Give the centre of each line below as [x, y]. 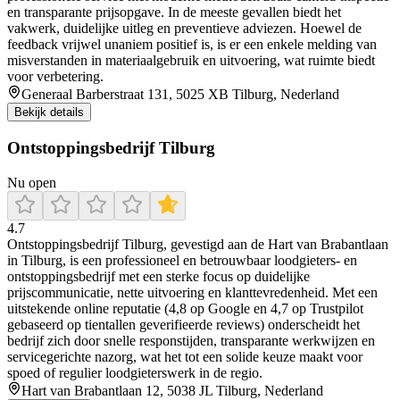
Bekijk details [49, 112]
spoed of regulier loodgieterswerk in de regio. [135, 372]
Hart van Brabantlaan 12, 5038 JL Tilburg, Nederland [172, 390]
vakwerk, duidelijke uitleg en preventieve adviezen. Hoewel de [184, 29]
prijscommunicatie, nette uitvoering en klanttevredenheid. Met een [192, 292]
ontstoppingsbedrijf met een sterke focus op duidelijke [158, 276]
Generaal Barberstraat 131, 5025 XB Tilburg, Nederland [180, 95]
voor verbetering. [55, 77]
